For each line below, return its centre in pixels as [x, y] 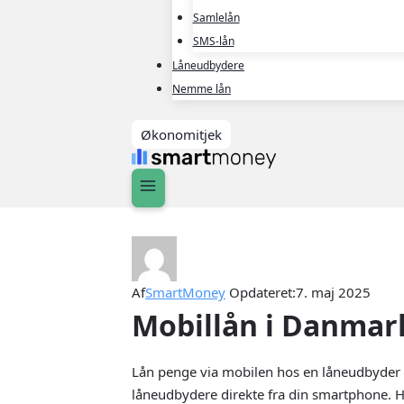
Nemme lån [202, 88]
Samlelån [216, 17]
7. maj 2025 [333, 293]
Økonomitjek [181, 135]
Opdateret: [262, 293]
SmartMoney [185, 293]
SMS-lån [213, 41]
